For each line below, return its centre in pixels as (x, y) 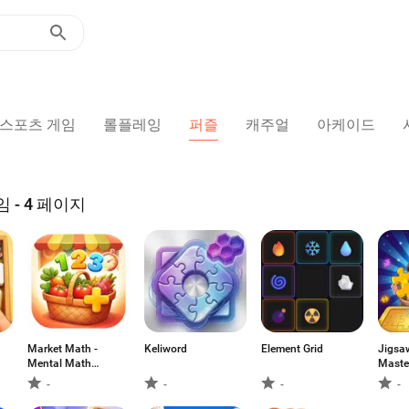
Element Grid (292, 349)
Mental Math (59, 363)
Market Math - (63, 349)
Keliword (166, 349)
